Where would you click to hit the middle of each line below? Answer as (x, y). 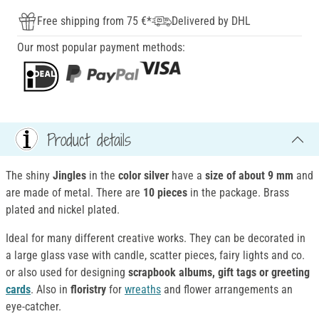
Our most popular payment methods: (101, 48)
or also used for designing (67, 273)
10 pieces (165, 193)
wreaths (143, 290)
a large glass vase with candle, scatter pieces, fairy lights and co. (155, 256)
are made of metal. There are (74, 193)
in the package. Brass (238, 193)
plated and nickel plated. (63, 210)
